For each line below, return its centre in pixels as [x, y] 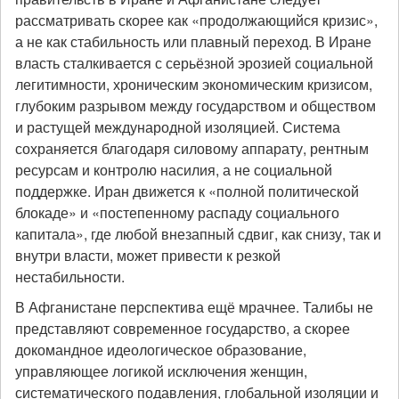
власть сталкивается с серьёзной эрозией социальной [194, 63]
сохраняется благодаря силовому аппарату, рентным [192, 148]
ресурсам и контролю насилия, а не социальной [174, 170]
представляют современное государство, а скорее [183, 328]
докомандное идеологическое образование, [161, 350]
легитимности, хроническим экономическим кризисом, [194, 84]
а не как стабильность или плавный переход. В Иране [193, 41]
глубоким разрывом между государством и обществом [195, 106]
